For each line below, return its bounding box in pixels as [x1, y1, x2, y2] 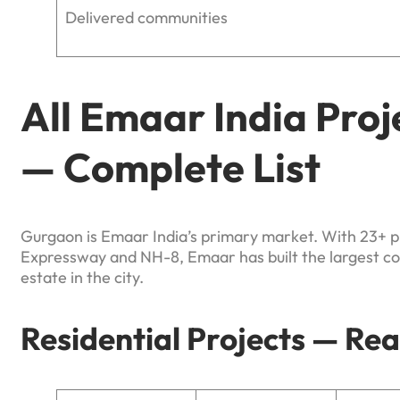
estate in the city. [21, 267, 144, 288]
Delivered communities [65, 7, 228, 29]
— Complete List [21, 141, 321, 193]
